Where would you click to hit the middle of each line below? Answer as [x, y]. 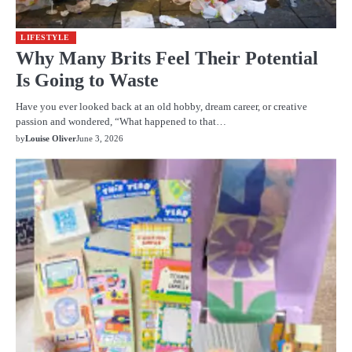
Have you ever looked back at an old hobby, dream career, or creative [161, 106]
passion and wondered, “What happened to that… [121, 121]
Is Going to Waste [87, 80]
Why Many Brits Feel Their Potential [167, 58]
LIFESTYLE [45, 37]
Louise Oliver [51, 138]
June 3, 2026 [100, 138]
